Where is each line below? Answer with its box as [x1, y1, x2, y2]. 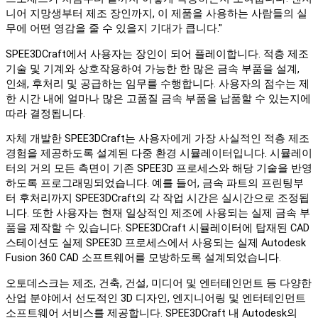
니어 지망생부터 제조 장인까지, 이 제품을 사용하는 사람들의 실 [6, 8, 307, 21]
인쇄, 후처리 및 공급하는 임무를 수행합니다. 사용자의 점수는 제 [6, 77, 309, 90]
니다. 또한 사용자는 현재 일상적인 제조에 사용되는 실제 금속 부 [6, 207, 310, 220]
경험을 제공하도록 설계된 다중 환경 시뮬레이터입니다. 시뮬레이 [6, 148, 312, 160]
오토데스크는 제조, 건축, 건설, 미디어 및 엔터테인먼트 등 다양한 [6, 277, 312, 290]
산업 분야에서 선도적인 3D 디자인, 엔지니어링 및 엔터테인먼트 [6, 292, 306, 305]
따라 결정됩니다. [6, 107, 88, 120]
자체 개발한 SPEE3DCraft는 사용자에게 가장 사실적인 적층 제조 [6, 133, 309, 146]
